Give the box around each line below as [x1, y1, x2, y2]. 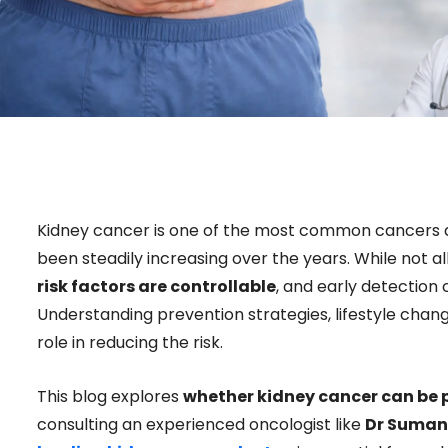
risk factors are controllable [37, 275, 276, 298]
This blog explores [37, 384, 183, 408]
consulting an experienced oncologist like [37, 412, 365, 436]
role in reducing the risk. [37, 331, 223, 354]
